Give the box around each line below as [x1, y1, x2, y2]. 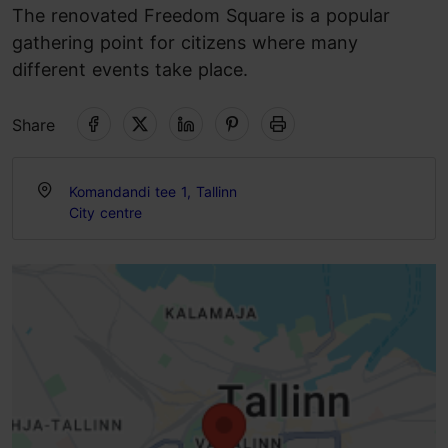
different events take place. [12, 59, 266, 80]
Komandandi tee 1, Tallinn [69, 183, 237, 200]
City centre [69, 204, 142, 221]
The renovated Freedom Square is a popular [12, 5, 390, 26]
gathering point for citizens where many [12, 32, 358, 53]
